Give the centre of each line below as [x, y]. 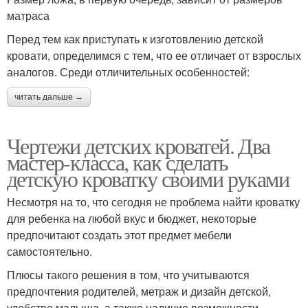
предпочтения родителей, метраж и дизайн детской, [139, 291]
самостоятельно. [49, 252]
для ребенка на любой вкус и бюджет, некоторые [132, 219]
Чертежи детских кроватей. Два [139, 146]
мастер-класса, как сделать [118, 162]
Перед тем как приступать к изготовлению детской [135, 39]
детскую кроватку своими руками [148, 179]
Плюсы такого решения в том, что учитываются [128, 275]
